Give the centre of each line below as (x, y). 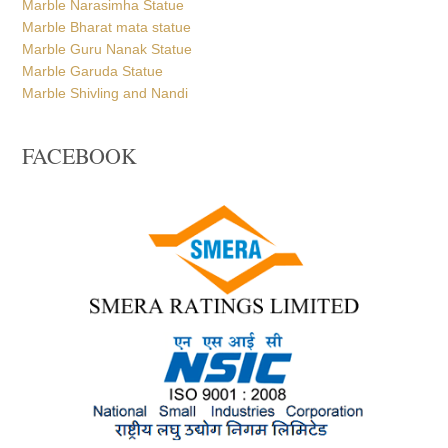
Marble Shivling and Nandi (105, 87)
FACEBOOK (80, 150)
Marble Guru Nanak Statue (107, 43)
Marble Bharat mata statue (107, 21)
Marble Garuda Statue (93, 65)
